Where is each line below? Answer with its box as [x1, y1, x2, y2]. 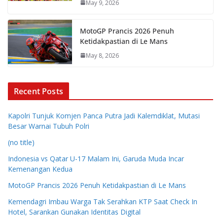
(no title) [8, 137, 35, 147]
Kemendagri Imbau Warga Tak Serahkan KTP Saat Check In [8, 196, 197, 206]
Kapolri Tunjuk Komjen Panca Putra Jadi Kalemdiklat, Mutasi [8, 110, 200, 120]
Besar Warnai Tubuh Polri [8, 121, 89, 131]
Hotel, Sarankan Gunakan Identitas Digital [8, 207, 141, 217]
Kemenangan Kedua [8, 164, 73, 174]
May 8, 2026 [86, 51, 119, 60]
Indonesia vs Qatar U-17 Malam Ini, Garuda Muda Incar [8, 153, 184, 163]
